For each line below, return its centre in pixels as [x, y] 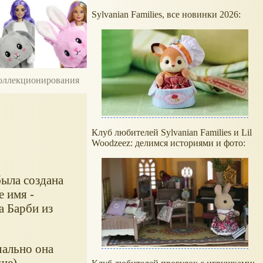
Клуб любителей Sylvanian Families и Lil [172, 132]
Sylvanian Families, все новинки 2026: [167, 14]
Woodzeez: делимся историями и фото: [168, 143]
